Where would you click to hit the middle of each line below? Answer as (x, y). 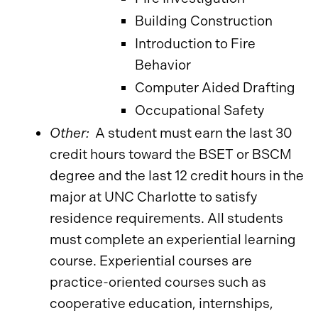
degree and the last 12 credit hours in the (177, 176)
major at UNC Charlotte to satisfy (153, 197)
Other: (72, 133)
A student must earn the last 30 (194, 133)
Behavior (163, 65)
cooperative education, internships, (161, 303)
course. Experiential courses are (151, 261)
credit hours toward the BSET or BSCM (171, 154)
